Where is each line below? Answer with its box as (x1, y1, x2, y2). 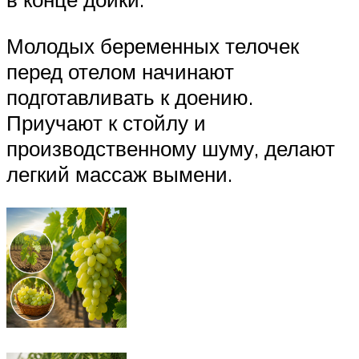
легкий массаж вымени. (6, 161, 232, 187)
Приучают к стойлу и (6, 110, 206, 135)
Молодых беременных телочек (6, 33, 299, 58)
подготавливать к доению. (6, 84, 253, 110)
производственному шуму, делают (6, 135, 335, 161)
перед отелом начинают (6, 58, 234, 84)
